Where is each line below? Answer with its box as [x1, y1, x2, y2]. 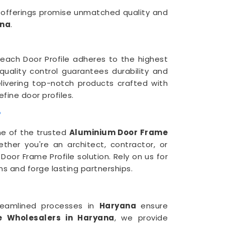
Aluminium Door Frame [69, 127, 168, 138]
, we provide [114, 212, 168, 223]
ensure [141, 200, 168, 211]
